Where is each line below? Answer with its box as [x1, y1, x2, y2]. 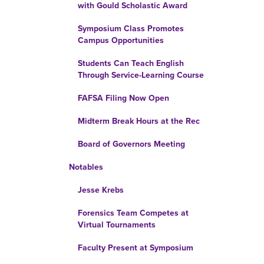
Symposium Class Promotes [78, 24, 184, 34]
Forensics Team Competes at [78, 208, 189, 218]
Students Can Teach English [78, 58, 184, 68]
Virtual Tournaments [78, 220, 156, 230]
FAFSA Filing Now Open [78, 93, 169, 103]
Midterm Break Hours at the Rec [78, 116, 200, 126]
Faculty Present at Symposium [78, 243, 193, 253]
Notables [69, 162, 103, 172]
